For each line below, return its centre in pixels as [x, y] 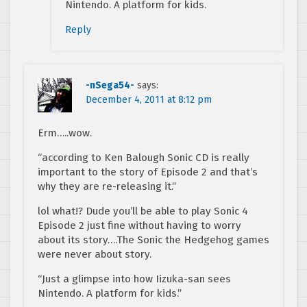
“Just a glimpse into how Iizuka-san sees [134, 279]
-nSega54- [110, 86]
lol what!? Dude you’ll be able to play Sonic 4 [143, 211]
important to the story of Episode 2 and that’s [148, 172]
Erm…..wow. [65, 133]
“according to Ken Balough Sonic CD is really [144, 158]
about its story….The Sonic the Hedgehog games [153, 240]
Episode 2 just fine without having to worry [139, 226]
